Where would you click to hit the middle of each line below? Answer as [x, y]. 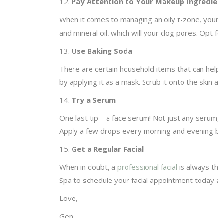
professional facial [147, 167]
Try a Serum [94, 100]
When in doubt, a [88, 167]
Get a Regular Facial [108, 149]
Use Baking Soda [102, 50]
